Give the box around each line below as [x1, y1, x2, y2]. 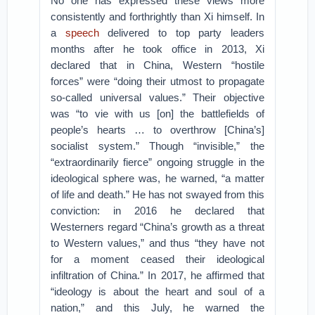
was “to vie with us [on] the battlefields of [51, 108, 264, 120]
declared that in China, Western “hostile [51, 59, 264, 71]
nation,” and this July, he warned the [51, 302, 264, 314]
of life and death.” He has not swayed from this [51, 188, 264, 200]
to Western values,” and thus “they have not [51, 237, 264, 249]
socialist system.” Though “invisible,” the [51, 140, 264, 152]
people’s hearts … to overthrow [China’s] [51, 124, 264, 136]
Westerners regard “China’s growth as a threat [51, 221, 264, 233]
